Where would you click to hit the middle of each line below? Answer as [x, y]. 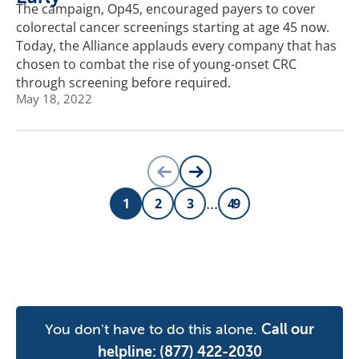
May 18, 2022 [54, 98]
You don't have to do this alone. [153, 329]
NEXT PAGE [226, 177]
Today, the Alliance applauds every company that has [176, 45]
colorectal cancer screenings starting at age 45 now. [173, 27]
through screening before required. [123, 82]
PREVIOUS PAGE [207, 177]
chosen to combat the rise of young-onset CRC [156, 64]
